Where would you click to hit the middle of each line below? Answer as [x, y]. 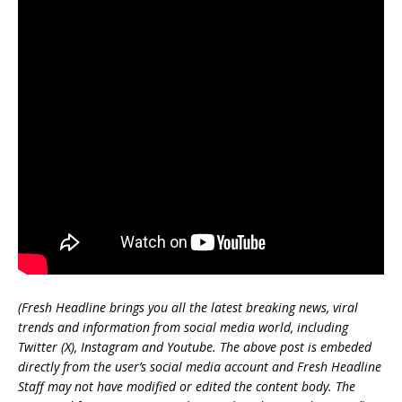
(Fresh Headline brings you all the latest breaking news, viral [188, 307]
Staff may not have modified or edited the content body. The [187, 386]
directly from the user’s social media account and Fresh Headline [200, 367]
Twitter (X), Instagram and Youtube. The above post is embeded [195, 347]
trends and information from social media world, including [183, 327]
